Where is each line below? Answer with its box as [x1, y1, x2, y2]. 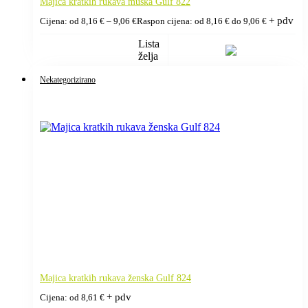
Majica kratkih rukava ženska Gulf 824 [40, 272, 191, 283]
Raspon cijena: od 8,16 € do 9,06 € [137, 16, 267, 26]
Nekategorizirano [40, 74, 96, 85]
